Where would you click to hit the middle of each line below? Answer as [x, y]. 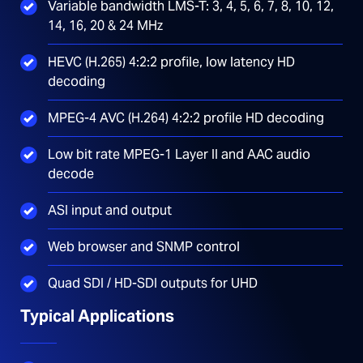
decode [71, 173]
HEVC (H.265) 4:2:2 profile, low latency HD [171, 62]
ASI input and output [110, 210]
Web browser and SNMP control [144, 246]
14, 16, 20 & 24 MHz [105, 25]
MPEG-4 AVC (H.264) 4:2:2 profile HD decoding [186, 117]
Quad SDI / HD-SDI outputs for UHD [153, 283]
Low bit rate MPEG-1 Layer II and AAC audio [179, 154]
